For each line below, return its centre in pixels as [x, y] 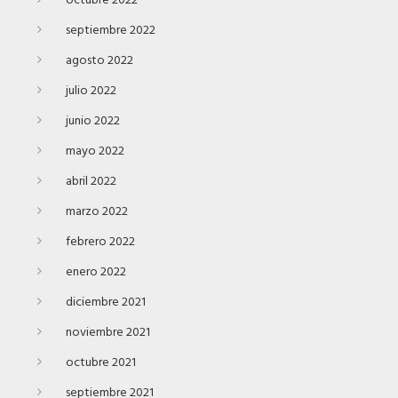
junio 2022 [93, 122]
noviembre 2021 [108, 333]
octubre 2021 [101, 363]
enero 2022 [96, 273]
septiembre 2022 [111, 31]
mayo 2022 [95, 152]
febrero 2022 [100, 243]
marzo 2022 [97, 212]
